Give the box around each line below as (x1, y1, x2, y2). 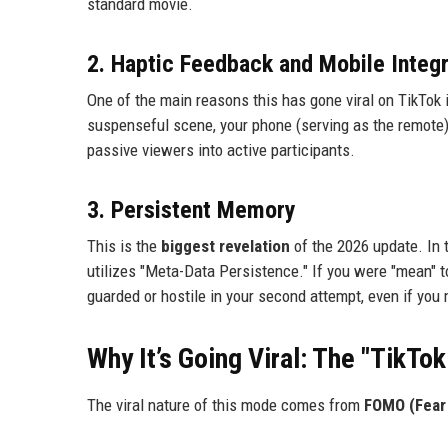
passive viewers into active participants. (87, 140, 355, 161)
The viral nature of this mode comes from (87, 395, 364, 416)
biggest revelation (161, 236, 290, 257)
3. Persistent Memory (87, 196, 296, 225)
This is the (87, 236, 161, 257)
